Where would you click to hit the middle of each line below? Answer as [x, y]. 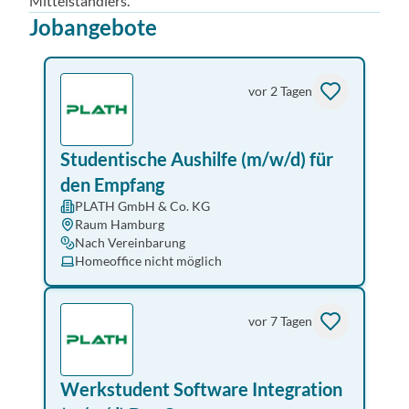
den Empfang [112, 184]
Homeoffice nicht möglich [148, 261]
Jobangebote [93, 27]
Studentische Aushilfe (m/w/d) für [197, 159]
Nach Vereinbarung [130, 242]
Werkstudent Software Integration [201, 389]
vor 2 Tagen [280, 91]
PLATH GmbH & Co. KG [142, 206]
